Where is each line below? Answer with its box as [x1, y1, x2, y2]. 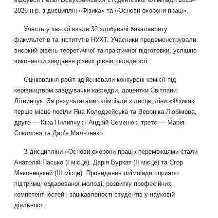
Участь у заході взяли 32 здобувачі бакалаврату [24, 25, 168, 33]
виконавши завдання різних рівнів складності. [14, 57, 150, 65]
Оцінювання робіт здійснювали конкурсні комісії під [24, 76, 177, 83]
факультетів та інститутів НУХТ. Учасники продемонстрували [14, 36, 197, 43]
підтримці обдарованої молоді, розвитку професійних [14, 180, 172, 187]
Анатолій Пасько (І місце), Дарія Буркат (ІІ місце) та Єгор [14, 159, 183, 166]
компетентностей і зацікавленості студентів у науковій [14, 191, 175, 198]
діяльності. [14, 201, 47, 209]
